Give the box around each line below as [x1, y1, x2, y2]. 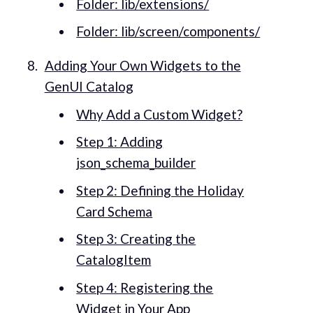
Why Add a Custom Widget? [76, 105, 243, 122]
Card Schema [76, 203, 153, 219]
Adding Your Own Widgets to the [44, 57, 241, 74]
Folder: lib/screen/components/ [76, 23, 261, 40]
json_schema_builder [76, 154, 196, 171]
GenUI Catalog [44, 78, 133, 95]
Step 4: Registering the [76, 279, 214, 296]
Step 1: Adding [76, 133, 163, 150]
